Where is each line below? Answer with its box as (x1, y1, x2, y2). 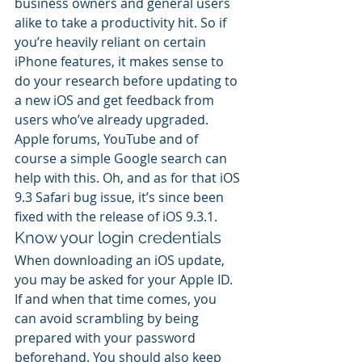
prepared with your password (15, 329, 199, 347)
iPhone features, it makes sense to (15, 53, 227, 70)
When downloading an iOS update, (15, 251, 228, 269)
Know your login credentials (15, 228, 221, 247)
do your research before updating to (15, 72, 241, 90)
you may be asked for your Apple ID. (15, 271, 236, 288)
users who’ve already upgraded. (15, 111, 212, 128)
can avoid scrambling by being (15, 309, 202, 327)
